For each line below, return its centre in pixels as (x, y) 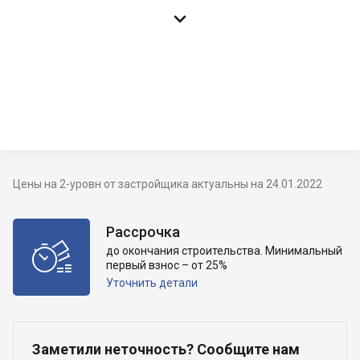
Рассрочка (143, 232)
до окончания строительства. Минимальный (224, 251)
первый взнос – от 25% (167, 265)
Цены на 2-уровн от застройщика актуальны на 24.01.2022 (168, 184)
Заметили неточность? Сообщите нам (166, 349)
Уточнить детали (152, 283)
